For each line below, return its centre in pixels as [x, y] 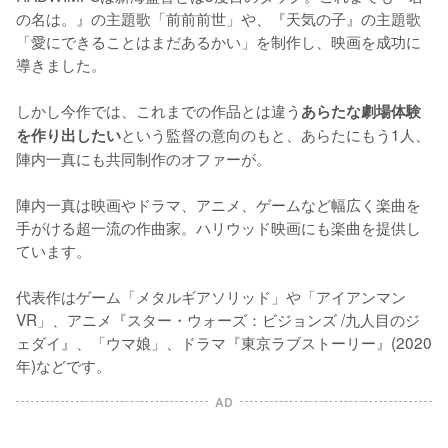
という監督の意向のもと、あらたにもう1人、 [275, 133]
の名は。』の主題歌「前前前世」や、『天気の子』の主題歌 [218, 17]
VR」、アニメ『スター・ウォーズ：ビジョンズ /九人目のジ [218, 318]
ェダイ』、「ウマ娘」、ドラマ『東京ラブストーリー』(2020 [224, 341]
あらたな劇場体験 [361, 110]
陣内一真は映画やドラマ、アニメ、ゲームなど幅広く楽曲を [218, 203]
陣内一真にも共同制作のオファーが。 [143, 157]
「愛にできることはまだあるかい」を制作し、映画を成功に [218, 40]
